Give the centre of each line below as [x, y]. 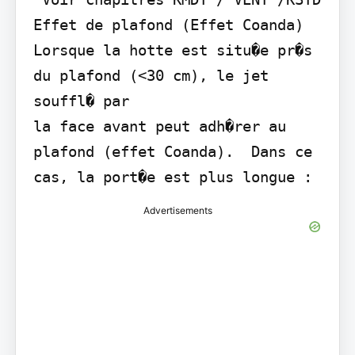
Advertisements [177, 210]
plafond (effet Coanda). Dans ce [172, 151]
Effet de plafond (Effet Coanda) [168, 24]
